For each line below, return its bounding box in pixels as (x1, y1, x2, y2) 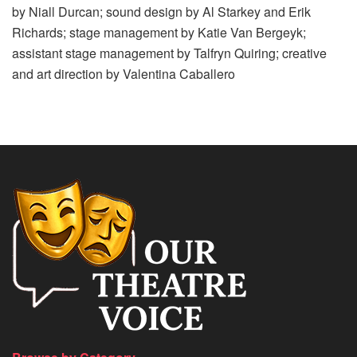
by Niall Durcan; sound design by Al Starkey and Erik (12, 2, 311, 21)
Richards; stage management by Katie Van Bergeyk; (12, 22, 306, 41)
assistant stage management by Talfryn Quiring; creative (12, 43, 327, 62)
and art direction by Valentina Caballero (12, 64, 235, 83)
